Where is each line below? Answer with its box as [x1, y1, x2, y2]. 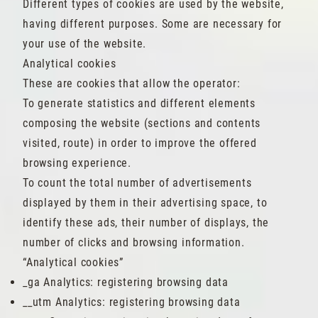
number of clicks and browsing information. [23, 236, 245, 249]
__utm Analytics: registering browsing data [23, 295, 241, 309]
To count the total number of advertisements [23, 176, 252, 190]
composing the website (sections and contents [23, 116, 261, 130]
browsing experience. [23, 156, 132, 170]
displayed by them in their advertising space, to [23, 196, 268, 209]
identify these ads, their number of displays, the [23, 216, 270, 229]
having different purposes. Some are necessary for [23, 17, 283, 31]
